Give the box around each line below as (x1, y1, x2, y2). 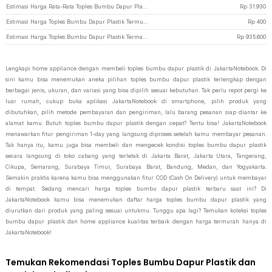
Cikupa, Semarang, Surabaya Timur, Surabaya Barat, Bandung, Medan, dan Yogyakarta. (5, 163, 267, 170)
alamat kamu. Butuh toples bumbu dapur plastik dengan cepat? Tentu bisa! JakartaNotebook (5, 120, 267, 126)
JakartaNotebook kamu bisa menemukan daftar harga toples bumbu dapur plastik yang (5, 196, 267, 203)
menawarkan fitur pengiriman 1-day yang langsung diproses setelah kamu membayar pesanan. (5, 131, 267, 137)
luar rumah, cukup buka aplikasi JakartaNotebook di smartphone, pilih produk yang (5, 98, 267, 104)
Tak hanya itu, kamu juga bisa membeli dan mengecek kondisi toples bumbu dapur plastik (5, 141, 267, 148)
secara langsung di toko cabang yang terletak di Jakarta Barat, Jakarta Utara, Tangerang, (5, 152, 267, 159)
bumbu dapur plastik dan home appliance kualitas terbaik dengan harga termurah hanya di (5, 218, 267, 225)
